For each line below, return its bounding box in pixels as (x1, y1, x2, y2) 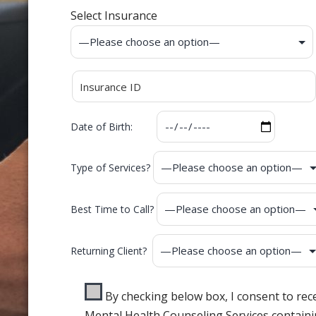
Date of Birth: (71, 120, 155, 133)
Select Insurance (71, 8, 157, 23)
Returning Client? (71, 244, 152, 257)
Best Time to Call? (71, 202, 157, 216)
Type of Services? (71, 161, 153, 174)
